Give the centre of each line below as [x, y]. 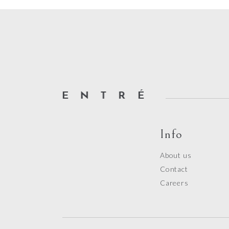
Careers [174, 183]
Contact [174, 169]
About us [176, 155]
